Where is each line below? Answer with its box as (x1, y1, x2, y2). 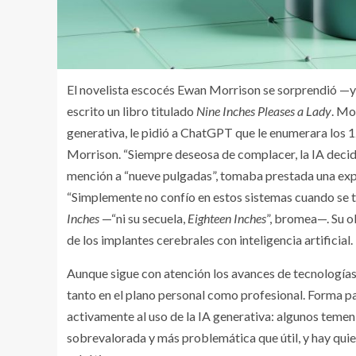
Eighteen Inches (188, 210, 266, 226)
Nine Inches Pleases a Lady (196, 103, 331, 118)
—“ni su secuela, (99, 210, 188, 226)
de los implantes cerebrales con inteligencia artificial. (67, 231, 353, 247)
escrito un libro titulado (67, 103, 196, 118)
